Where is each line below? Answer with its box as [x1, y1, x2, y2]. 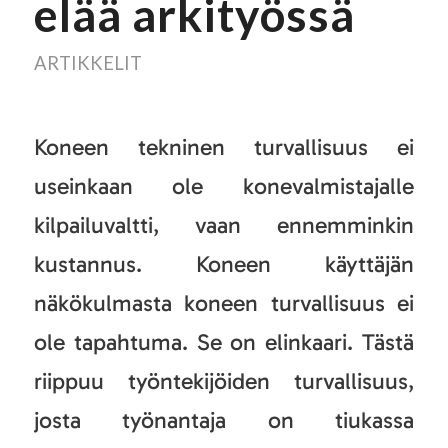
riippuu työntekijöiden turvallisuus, [33, 366, 415, 395]
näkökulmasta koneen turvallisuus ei [33, 288, 415, 317]
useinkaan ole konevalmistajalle [33, 171, 415, 200]
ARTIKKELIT [33, 52, 142, 74]
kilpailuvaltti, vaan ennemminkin [33, 210, 415, 239]
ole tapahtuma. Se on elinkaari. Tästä [33, 327, 415, 356]
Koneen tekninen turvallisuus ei [33, 132, 415, 161]
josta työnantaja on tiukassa [33, 405, 415, 434]
